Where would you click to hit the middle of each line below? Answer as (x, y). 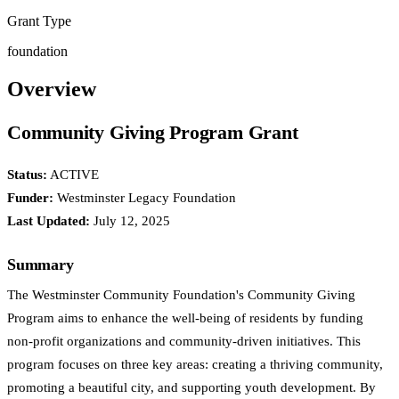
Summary (41, 264)
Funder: (30, 197)
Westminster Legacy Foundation (145, 197)
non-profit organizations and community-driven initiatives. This (184, 341)
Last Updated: (49, 220)
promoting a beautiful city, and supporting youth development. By (191, 387)
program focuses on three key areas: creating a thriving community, (195, 364)
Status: (27, 174)
